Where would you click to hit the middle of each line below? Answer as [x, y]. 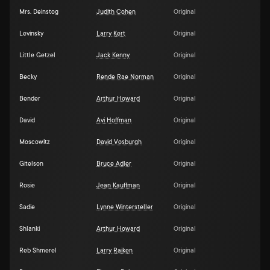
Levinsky [31, 34]
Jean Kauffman [118, 186]
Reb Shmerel [38, 251]
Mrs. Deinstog [39, 12]
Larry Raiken [115, 251]
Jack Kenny [113, 55]
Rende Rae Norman [125, 77]
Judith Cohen [116, 12]
